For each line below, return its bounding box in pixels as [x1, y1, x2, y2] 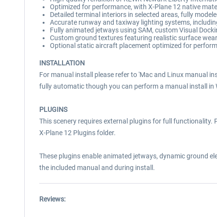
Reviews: [39, 195, 65, 203]
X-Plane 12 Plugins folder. [39, 129, 116, 137]
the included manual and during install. [39, 164, 155, 171]
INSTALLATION [39, 59, 85, 67]
